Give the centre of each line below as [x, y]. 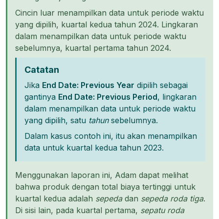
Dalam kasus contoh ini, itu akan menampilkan [111, 136]
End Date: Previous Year [88, 85]
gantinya [41, 97]
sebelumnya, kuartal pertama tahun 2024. [93, 48]
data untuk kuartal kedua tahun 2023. [94, 148]
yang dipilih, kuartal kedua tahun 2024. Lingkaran [107, 24]
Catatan [42, 70]
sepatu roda [162, 210]
